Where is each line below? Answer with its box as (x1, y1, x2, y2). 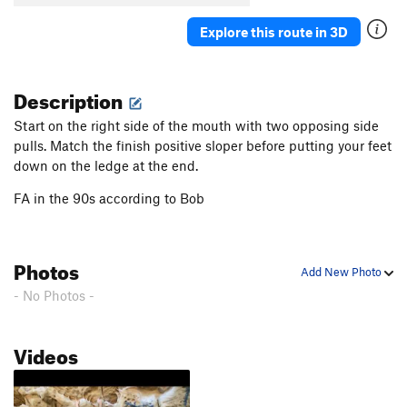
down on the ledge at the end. (14, 157, 198, 174)
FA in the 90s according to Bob (14, 190, 204, 207)
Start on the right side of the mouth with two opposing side (14, 117, 379, 134)
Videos (14, 337, 78, 370)
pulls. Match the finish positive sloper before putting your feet (14, 137, 392, 154)
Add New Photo (301, 264, 384, 280)
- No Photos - (14, 287, 94, 304)
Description (14, 82, 126, 114)
